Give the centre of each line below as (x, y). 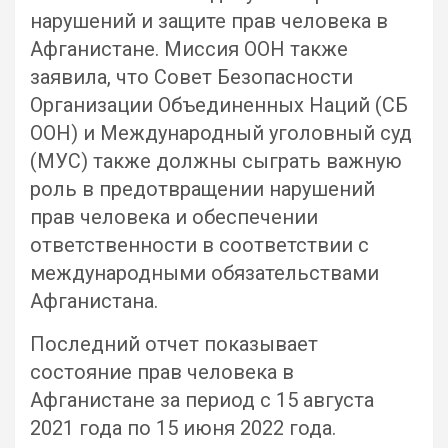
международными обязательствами (204, 273)
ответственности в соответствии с (199, 245)
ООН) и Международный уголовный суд (221, 133)
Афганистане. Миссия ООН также (189, 49)
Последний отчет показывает (174, 344)
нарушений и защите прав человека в (209, 21)
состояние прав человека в (162, 372)
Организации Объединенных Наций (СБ (219, 105)
